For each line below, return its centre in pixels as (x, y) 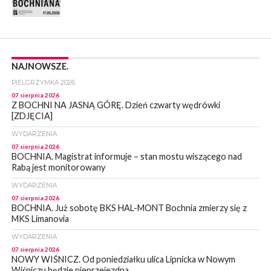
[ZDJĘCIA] (32, 116)
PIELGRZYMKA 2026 (43, 83)
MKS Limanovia (40, 219)
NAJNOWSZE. (40, 67)
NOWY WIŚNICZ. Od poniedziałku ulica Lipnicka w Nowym (123, 260)
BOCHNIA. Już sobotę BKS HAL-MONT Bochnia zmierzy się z (129, 208)
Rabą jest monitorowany (58, 168)
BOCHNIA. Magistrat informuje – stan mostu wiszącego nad (126, 157)
